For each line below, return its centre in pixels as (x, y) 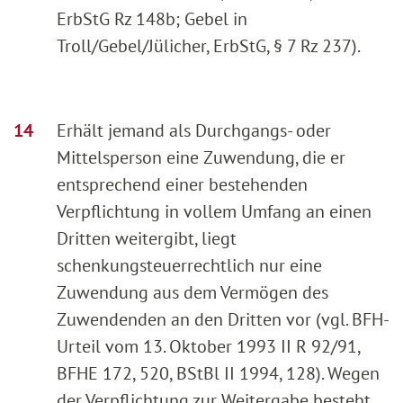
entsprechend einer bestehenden (182, 184)
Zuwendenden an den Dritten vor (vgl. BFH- (223, 319)
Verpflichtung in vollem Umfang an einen (214, 211)
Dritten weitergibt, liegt (147, 238)
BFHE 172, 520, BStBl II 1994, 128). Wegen (218, 373)
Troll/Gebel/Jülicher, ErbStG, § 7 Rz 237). (209, 45)
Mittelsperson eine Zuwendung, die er (201, 157)
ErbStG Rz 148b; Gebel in (152, 18)
